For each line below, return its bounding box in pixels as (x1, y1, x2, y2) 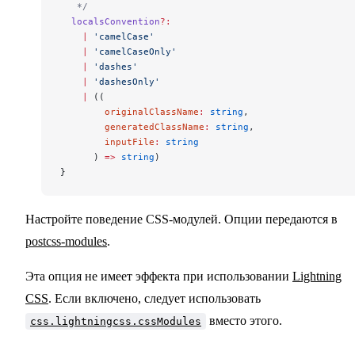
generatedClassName (60, 121, 204, 133)
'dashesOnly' (88, 76, 160, 88)
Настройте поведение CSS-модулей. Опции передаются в (25, 212, 338, 227)
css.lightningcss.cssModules (30, 315, 201, 328)
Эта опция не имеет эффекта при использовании (25, 269, 292, 284)
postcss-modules (25, 235, 107, 249)
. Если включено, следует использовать (48, 292, 261, 306)
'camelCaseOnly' (88, 46, 177, 58)
